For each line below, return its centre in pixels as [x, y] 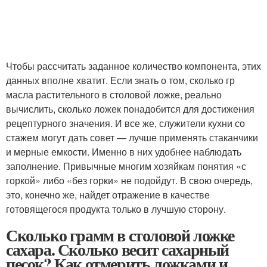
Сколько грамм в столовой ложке [120, 235]
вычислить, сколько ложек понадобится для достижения [130, 109]
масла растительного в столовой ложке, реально [114, 94]
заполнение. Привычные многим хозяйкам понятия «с [126, 166]
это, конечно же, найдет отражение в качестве [108, 195]
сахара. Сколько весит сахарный [117, 249]
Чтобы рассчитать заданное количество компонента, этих [133, 66]
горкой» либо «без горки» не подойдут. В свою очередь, [129, 180]
